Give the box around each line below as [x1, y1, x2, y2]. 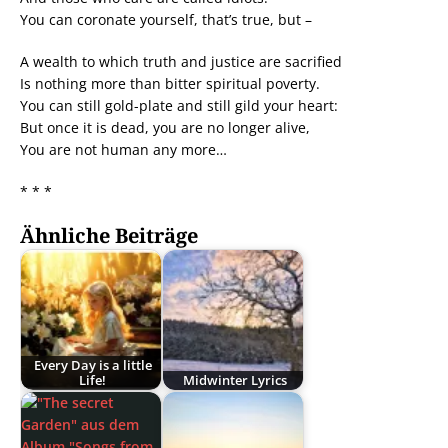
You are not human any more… [20, 139, 227, 159]
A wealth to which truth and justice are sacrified [20, 51, 342, 71]
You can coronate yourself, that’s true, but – [20, 9, 312, 29]
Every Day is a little [33, 357, 152, 375]
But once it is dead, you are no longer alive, [20, 117, 310, 137]
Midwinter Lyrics [182, 372, 287, 390]
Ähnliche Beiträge [20, 221, 198, 249]
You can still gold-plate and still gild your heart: [20, 95, 338, 115]
